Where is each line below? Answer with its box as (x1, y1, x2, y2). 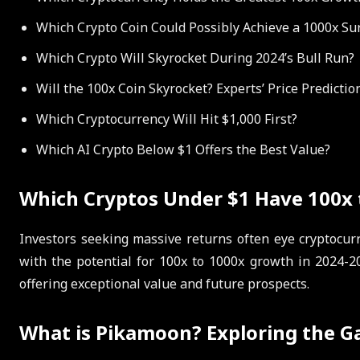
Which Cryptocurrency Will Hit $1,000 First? (36, 109, 297, 128)
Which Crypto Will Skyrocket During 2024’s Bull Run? (36, 48, 354, 67)
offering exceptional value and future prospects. (19, 274, 309, 292)
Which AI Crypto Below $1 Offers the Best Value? (36, 140, 330, 158)
